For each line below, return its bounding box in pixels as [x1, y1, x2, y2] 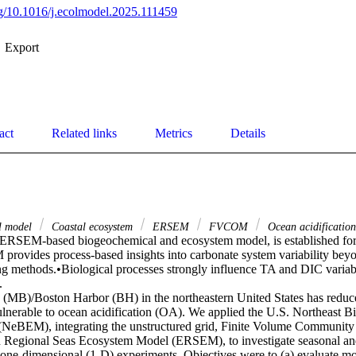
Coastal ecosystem [48, 220, 136, 234]
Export [5, 41, 39, 55]
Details [230, 126, 265, 141]
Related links [52, 126, 117, 141]
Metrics [155, 126, 192, 141]
